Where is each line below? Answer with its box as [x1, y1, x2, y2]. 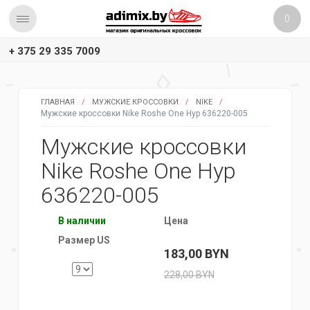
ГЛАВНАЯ [41, 98, 75, 107]
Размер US [58, 235, 110, 246]
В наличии [58, 215, 106, 226]
